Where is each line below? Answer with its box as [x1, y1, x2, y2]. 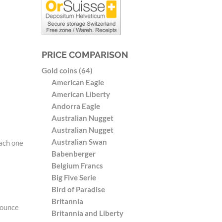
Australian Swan [51, 137, 107, 146]
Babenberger [51, 149, 96, 158]
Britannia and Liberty [51, 208, 123, 218]
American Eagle [51, 77, 104, 87]
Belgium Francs [51, 161, 103, 170]
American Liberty [51, 89, 110, 99]
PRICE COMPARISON [41, 49, 128, 60]
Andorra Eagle [51, 101, 100, 111]
